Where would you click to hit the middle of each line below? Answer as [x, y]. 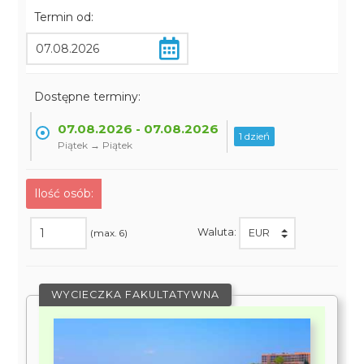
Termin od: [64, 17]
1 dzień [255, 136]
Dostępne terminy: [88, 97]
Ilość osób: [64, 193]
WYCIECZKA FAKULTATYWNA [136, 295]
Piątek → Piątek [95, 145]
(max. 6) [109, 233]
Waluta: [218, 232]
